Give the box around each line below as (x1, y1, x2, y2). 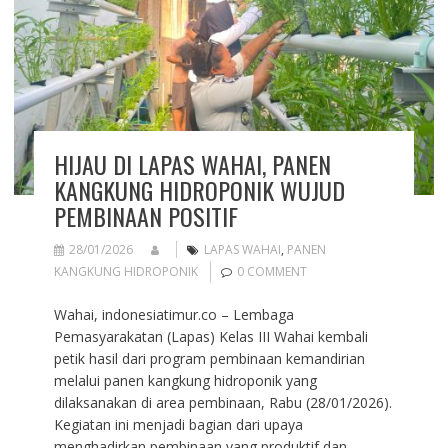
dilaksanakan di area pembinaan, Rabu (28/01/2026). (53, 392, 392, 412)
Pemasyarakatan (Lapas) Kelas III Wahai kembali (53, 326, 368, 346)
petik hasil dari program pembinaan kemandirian (53, 348, 365, 368)
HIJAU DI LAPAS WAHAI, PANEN (53, 145, 331, 182)
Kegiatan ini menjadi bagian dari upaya (53, 414, 303, 434)
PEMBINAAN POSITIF (53, 197, 238, 234)
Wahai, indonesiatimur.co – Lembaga (53, 304, 294, 324)
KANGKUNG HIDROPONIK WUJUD (53, 171, 345, 208)
